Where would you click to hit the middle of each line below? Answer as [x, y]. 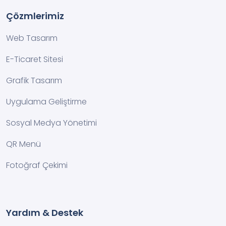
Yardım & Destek [45, 213]
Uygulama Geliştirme [46, 102]
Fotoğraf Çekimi [37, 165]
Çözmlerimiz [35, 16]
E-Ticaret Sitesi [35, 59]
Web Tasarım [32, 38]
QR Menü [23, 144]
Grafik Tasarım [34, 80]
